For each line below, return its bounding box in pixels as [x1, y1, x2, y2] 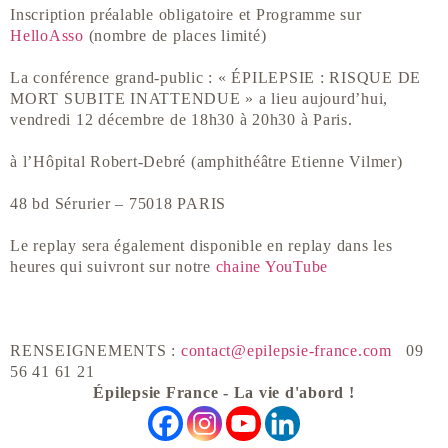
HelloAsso [10, 27, 84, 45]
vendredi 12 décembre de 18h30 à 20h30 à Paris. [10, 111, 353, 129]
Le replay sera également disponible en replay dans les [10, 237, 393, 255]
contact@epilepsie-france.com [180, 342, 392, 360]
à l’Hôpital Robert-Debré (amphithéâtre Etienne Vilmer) [10, 153, 403, 171]
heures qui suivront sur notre [10, 258, 216, 276]
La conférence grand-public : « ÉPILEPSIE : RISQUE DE [10, 69, 421, 87]
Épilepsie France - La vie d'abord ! [93, 384, 355, 402]
